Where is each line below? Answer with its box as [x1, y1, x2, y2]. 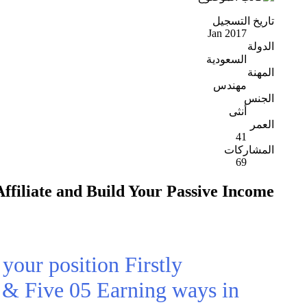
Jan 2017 [208, 27, 247, 39]
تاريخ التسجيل [212, 14, 274, 27]
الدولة [247, 40, 274, 52]
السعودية [206, 53, 247, 65]
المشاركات [224, 143, 274, 156]
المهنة [247, 66, 274, 78]
